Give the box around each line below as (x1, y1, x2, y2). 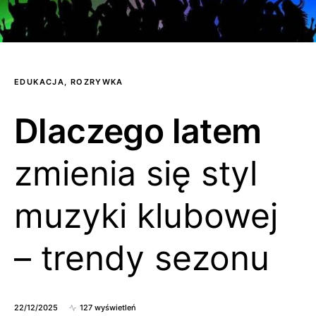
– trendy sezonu (14, 237, 269, 279)
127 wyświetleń (80, 303, 136, 312)
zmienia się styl (14, 152, 257, 194)
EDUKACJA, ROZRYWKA (14, 77, 123, 87)
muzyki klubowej (14, 195, 278, 236)
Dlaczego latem (14, 110, 262, 152)
